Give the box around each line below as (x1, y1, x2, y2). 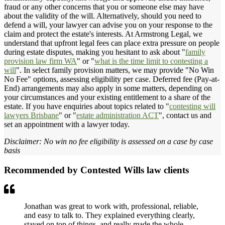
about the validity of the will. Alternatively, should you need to (4, 11, 201, 20)
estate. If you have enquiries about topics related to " (4, 101, 169, 110)
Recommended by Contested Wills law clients (4, 164, 189, 175)
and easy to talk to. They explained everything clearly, (24, 211, 195, 220)
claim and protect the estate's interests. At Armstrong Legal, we (4, 29, 202, 38)
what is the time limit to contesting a (94, 56, 208, 65)
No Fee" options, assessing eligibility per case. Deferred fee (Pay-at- (4, 74, 219, 83)
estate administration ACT (76, 110, 159, 120)
